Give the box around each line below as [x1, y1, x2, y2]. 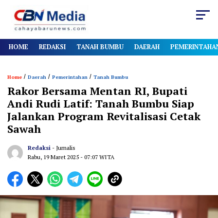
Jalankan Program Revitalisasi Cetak [7, 109, 200, 124]
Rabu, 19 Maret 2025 [28, 153, 80, 161]
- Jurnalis [52, 144, 75, 152]
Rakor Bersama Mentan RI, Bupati [7, 84, 187, 98]
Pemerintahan [52, 74, 88, 81]
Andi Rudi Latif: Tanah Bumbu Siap [7, 96, 194, 111]
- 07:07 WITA [80, 153, 114, 161]
